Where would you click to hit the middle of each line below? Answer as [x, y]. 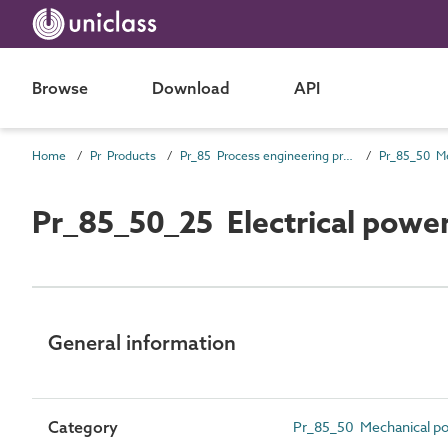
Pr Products [123, 155]
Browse [60, 88]
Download [191, 88]
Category [83, 426]
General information [142, 342]
